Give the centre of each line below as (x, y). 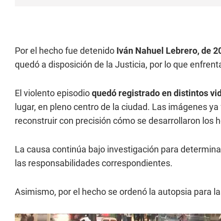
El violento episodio (53, 93)
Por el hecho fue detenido (66, 50)
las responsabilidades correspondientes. (94, 163)
